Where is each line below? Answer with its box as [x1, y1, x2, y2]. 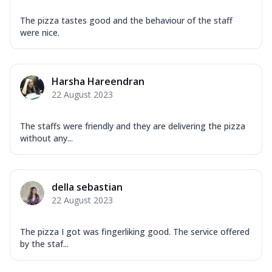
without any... [20, 132, 73, 144]
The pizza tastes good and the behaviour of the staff [20, 14, 233, 26]
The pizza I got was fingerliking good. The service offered [20, 225, 250, 237]
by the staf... [20, 237, 69, 250]
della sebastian [52, 180, 123, 194]
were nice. [20, 26, 59, 38]
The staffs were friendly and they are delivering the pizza [20, 120, 245, 132]
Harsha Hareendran [52, 74, 144, 88]
